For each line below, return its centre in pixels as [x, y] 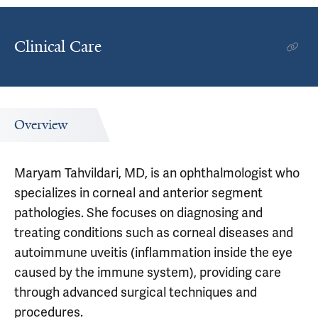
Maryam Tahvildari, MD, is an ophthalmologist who [157, 173]
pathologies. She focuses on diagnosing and [138, 213]
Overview [41, 125]
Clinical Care [58, 46]
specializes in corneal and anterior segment [138, 193]
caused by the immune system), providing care [148, 272]
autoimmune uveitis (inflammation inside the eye [153, 252]
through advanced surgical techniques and [136, 292]
